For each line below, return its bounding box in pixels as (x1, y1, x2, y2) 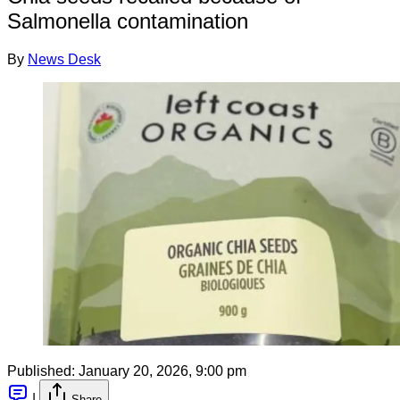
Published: (7, 362, 75, 379)
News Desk (28, 51, 101, 67)
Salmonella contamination (7, 8, 248, 33)
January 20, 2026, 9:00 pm (79, 362, 246, 379)
